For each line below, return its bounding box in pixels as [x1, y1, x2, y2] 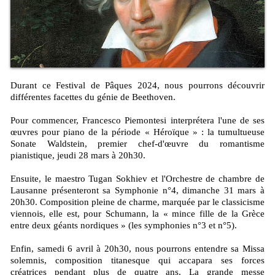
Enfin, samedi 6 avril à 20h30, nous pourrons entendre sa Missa [10, 244, 265, 254]
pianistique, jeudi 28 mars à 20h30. [10, 150, 145, 161]
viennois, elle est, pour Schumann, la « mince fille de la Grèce [10, 209, 265, 219]
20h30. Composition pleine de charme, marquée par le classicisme [10, 197, 265, 207]
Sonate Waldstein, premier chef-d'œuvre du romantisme [10, 139, 265, 149]
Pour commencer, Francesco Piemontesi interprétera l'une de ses [10, 115, 265, 126]
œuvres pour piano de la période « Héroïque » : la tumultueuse [10, 127, 265, 137]
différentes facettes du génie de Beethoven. [10, 92, 176, 103]
